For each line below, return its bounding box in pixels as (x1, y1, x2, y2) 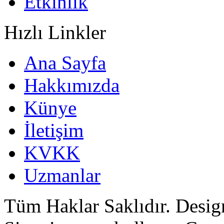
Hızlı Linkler (4, 21, 106, 43)
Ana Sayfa (24, 51, 106, 73)
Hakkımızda (24, 74, 119, 96)
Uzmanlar (24, 164, 100, 186)
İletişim (24, 119, 83, 141)
